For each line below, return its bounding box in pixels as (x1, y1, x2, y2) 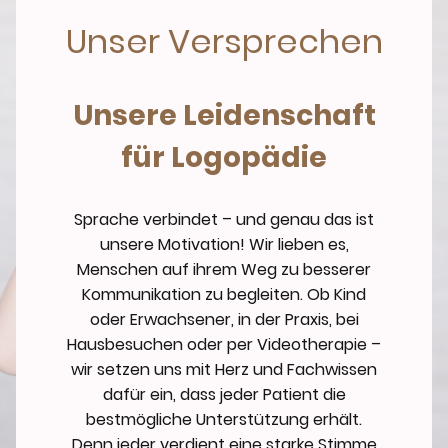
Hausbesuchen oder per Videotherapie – (67, 332, 381, 356)
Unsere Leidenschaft (72, 95, 376, 135)
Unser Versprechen (65, 17, 383, 65)
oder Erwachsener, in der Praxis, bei (89, 307, 359, 331)
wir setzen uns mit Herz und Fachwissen (71, 357, 377, 381)
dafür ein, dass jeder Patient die (102, 382, 346, 406)
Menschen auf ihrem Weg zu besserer (77, 257, 371, 281)
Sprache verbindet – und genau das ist (74, 207, 374, 231)
